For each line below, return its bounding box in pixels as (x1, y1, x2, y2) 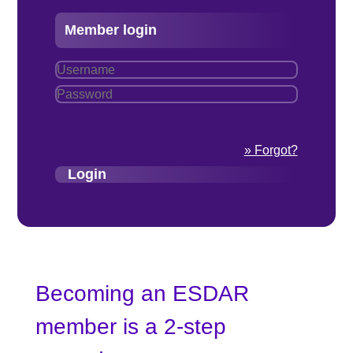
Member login (65, 21, 158, 38)
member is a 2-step (35, 314, 226, 339)
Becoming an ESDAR (35, 281, 249, 306)
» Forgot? (243, 143, 298, 157)
